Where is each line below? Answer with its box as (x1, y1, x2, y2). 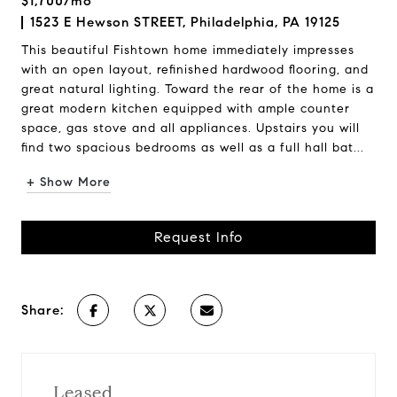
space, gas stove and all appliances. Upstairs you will (21, 121, 360, 136)
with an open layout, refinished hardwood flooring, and (21, 62, 369, 77)
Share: (21, 302, 64, 318)
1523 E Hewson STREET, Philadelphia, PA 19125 (30, 14, 340, 30)
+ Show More (27, 175, 111, 190)
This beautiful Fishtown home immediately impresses (21, 43, 354, 58)
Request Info (154, 229, 243, 245)
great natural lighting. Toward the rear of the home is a (21, 82, 374, 97)
